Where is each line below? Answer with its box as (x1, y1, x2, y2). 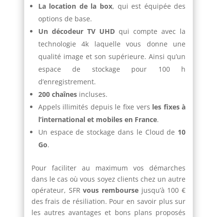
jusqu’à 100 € (139, 186, 186, 195)
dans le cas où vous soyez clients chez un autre (31, 174, 186, 184)
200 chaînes (38, 90, 77, 99)
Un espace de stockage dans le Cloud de (38, 127, 178, 137)
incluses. (77, 90, 108, 99)
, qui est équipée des (112, 1, 186, 11)
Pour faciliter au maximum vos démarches (31, 163, 186, 173)
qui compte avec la (114, 27, 186, 36)
